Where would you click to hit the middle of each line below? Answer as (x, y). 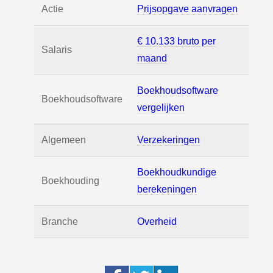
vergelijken (161, 108)
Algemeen (64, 140)
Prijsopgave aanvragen (187, 9)
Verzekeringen (168, 140)
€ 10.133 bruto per (176, 41)
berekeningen (167, 189)
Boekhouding (70, 181)
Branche (60, 222)
